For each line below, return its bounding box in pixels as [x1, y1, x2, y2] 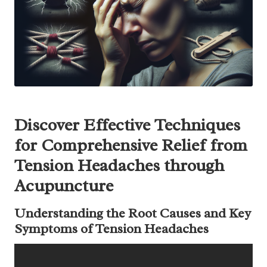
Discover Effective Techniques [14, 113, 240, 136]
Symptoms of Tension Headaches [14, 219, 209, 237]
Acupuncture [14, 174, 113, 197]
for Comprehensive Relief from [14, 133, 247, 156]
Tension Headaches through [14, 154, 224, 176]
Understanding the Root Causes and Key [14, 204, 251, 222]
